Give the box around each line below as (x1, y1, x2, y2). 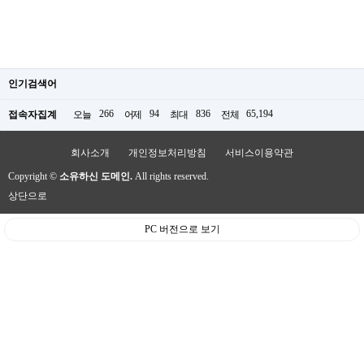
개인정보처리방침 (128, 147, 206, 159)
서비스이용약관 (225, 147, 293, 159)
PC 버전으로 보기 (144, 223, 220, 236)
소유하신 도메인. (59, 171, 132, 183)
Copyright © (8, 171, 59, 183)
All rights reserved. (132, 171, 209, 183)
